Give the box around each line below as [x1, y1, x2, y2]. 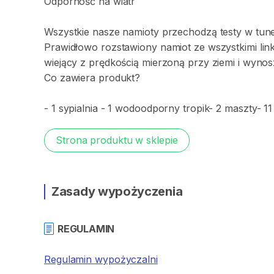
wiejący [44, 56, 78, 68]
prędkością [89, 56, 139, 68]
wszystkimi [207, 41, 257, 53]
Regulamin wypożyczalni [44, 253, 158, 265]
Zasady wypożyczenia [51, 184, 183, 199]
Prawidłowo [44, 41, 98, 53]
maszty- [224, 102, 261, 114]
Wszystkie [44, 26, 90, 38]
